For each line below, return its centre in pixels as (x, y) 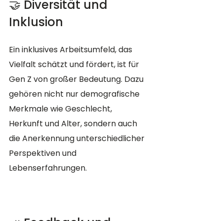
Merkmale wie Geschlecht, (61, 109)
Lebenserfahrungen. (48, 168)
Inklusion (36, 22)
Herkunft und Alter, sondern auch (74, 124)
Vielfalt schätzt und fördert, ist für (75, 65)
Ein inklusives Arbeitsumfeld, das (72, 50)
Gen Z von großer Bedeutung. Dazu (77, 79)
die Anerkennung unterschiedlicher (78, 139)
